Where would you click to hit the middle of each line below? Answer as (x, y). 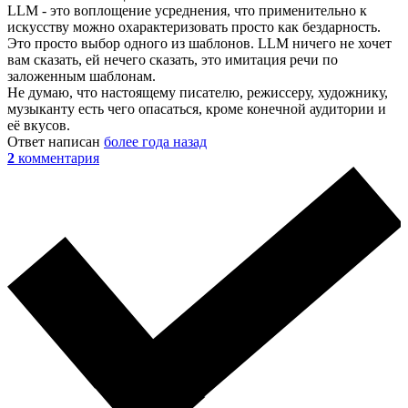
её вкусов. (39, 125)
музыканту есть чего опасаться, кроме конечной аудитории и (197, 108)
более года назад (155, 141)
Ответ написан (56, 141)
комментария (59, 158)
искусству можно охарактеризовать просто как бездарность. (194, 26)
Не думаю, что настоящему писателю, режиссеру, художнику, (198, 92)
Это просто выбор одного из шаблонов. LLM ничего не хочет (199, 43)
